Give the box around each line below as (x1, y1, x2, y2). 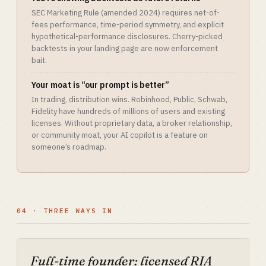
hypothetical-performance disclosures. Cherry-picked (31, 31, 223, 42)
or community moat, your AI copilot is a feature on (31, 130, 208, 140)
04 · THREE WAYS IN (17, 207, 113, 215)
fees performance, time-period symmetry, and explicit (31, 20, 224, 30)
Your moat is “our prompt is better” (31, 80, 169, 90)
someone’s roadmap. (31, 142, 106, 152)
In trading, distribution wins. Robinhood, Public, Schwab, (31, 94, 227, 104)
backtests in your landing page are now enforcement (31, 43, 218, 53)
